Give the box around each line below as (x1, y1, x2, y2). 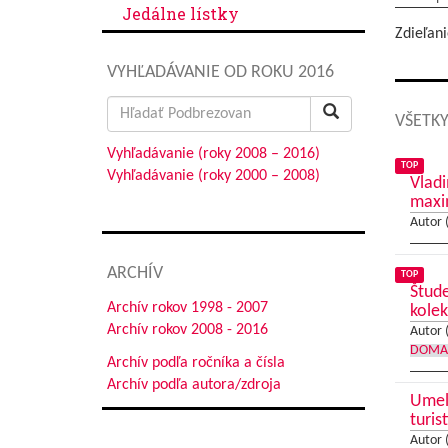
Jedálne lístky (122, 3, 239, 24)
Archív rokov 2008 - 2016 (107, 322, 268, 338)
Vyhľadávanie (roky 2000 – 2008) (107, 168, 320, 184)
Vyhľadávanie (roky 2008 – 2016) (107, 146, 320, 162)
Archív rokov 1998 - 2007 (107, 300, 268, 316)
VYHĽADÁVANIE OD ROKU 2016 (107, 63, 334, 82)
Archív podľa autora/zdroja (107, 377, 281, 393)
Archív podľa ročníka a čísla (107, 355, 285, 371)
